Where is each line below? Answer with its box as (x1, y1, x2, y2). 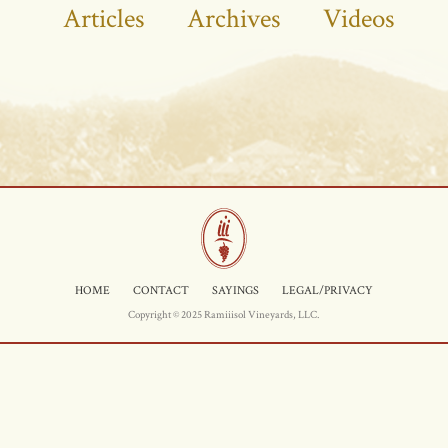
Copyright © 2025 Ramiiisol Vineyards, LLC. (128, 308, 320, 322)
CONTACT (133, 283, 189, 298)
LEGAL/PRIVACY (282, 283, 373, 298)
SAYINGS (212, 283, 259, 298)
